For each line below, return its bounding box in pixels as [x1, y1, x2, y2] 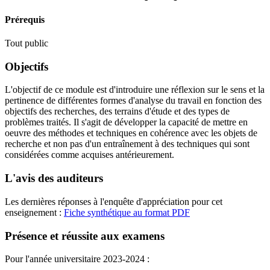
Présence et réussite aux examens [5, 229, 165, 242]
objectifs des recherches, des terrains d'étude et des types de [5, 106, 230, 117]
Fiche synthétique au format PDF [64, 207, 190, 218]
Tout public [5, 37, 48, 48]
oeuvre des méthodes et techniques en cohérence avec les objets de [5, 128, 257, 139]
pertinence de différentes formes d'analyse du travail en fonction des [5, 95, 262, 106]
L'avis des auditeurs [5, 171, 103, 184]
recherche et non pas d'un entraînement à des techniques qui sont [5, 139, 250, 149]
